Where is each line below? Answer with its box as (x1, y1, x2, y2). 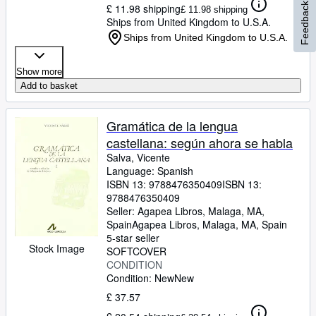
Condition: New (107, 271, 174, 285)
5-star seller (107, 231, 159, 245)
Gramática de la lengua (107, 116, 238, 135)
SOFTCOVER (107, 244, 166, 258)
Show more (16, 66, 62, 77)
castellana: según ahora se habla (107, 133, 293, 152)
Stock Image (28, 241, 85, 256)
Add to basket (20, 80, 78, 91)
